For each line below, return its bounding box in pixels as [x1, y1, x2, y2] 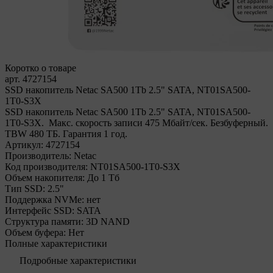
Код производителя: [5, 161, 88, 172]
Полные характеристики [5, 238, 107, 249]
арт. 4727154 [5, 74, 57, 84]
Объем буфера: [5, 227, 66, 238]
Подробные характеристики [19, 255, 136, 266]
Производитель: [5, 151, 71, 161]
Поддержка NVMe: [5, 194, 84, 205]
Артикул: [5, 140, 43, 150]
